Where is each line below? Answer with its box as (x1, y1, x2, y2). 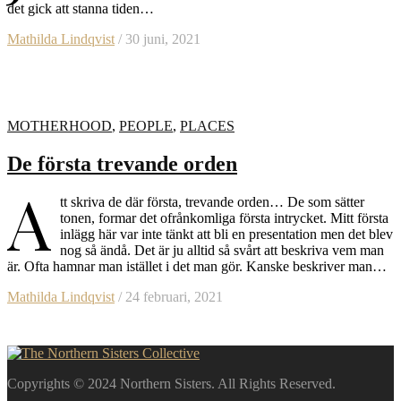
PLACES (180, 117, 235, 133)
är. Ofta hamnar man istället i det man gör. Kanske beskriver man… (7, 258, 387, 274)
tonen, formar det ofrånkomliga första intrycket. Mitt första (60, 209, 388, 226)
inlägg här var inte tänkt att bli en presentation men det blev (60, 226, 393, 242)
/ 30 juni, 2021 (115, 30, 200, 47)
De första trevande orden (7, 151, 237, 175)
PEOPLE (119, 117, 173, 133)
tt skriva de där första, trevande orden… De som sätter (60, 193, 364, 209)
